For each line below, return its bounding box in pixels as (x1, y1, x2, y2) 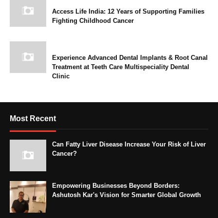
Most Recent (10, 114, 56, 123)
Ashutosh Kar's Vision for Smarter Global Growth (52, 191, 201, 199)
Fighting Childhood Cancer (52, 17, 134, 25)
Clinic (52, 73, 70, 80)
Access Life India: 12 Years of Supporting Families (52, 8, 204, 16)
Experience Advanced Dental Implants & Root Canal (52, 54, 208, 62)
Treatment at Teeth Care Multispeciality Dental (52, 63, 189, 71)
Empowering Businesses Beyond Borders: (52, 182, 180, 190)
